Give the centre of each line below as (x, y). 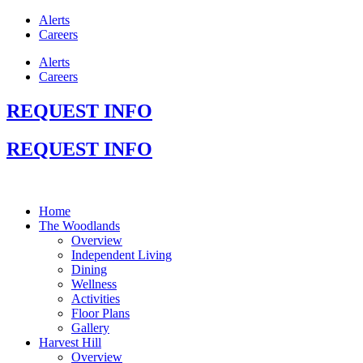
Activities (96, 298)
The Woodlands (79, 225)
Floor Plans (100, 313)
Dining (89, 269)
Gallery (90, 327)
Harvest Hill (70, 342)
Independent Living (122, 254)
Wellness (94, 284)
